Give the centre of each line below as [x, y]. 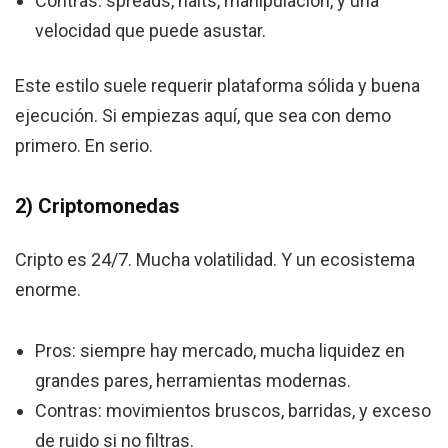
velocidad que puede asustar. [150, 31]
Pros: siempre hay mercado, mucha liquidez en [220, 351]
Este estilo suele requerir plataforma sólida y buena [217, 86]
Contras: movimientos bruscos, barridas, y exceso [233, 411]
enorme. [48, 290]
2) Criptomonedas [97, 206]
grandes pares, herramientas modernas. [193, 381]
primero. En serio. [84, 146]
